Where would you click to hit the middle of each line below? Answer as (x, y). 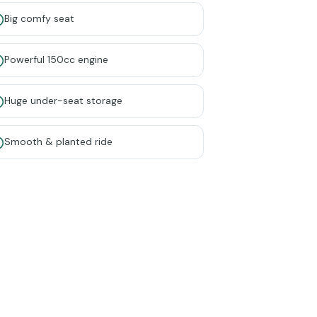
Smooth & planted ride (59, 142)
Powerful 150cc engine (57, 59)
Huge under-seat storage (64, 100)
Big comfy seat (40, 18)
